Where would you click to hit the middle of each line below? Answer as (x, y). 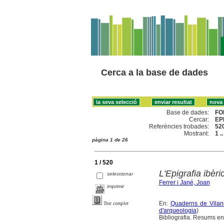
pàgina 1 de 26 (110, 139)
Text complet (116, 203)
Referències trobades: (179, 126)
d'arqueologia (177, 210)
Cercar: (199, 119)
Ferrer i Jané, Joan (184, 182)
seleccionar (120, 173)
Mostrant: (197, 133)
